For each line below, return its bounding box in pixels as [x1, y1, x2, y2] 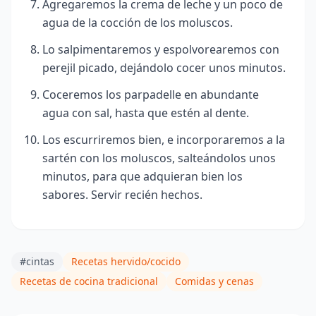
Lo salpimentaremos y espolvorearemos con [42, 42, 279, 58]
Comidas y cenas [175, 274, 254, 288]
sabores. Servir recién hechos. [42, 187, 202, 203]
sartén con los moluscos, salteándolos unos [42, 150, 276, 166]
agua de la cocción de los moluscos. [42, 15, 233, 31]
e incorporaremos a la [164, 132, 285, 148]
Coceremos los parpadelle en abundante [42, 87, 259, 103]
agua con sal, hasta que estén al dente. [42, 105, 249, 121]
